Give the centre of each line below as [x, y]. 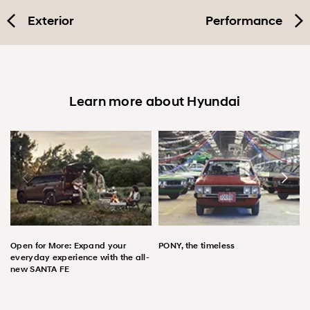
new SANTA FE [40, 268]
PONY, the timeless [197, 245]
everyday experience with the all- [80, 257]
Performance [244, 21]
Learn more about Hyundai [155, 102]
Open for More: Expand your [68, 245]
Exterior [51, 21]
